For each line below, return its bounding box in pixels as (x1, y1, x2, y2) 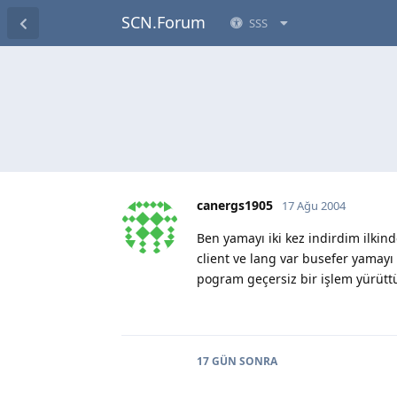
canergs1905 (197, 196, 273, 214)
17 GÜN (197, 353, 237, 369)
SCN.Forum (121, 12, 206, 33)
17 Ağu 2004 (282, 197, 346, 214)
